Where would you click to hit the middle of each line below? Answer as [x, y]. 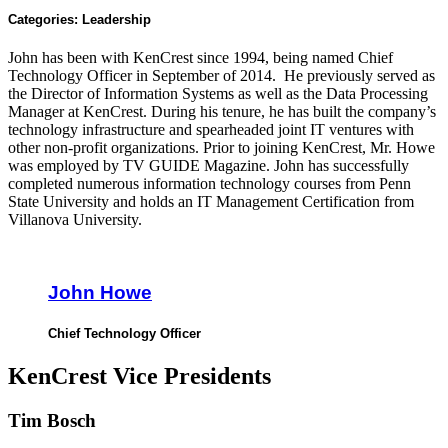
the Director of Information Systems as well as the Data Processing [218, 94]
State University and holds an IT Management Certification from [211, 202]
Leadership [116, 20]
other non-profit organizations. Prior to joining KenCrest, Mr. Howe [221, 148]
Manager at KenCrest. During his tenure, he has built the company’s [222, 112]
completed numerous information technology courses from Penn [209, 184]
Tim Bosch [52, 421]
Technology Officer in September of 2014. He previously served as [221, 76]
